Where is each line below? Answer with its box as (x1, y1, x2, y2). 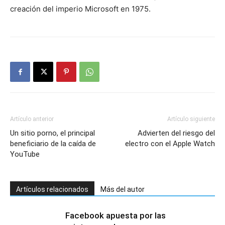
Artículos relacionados (16, 185, 88, 193)
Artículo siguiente (167, 116, 215, 123)
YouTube (10, 150, 40, 159)
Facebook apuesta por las (65, 210, 166, 220)
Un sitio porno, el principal (10, 129, 95, 138)
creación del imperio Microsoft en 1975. (10, 4, 151, 14)
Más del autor (100, 185, 145, 193)
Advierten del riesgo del (138, 129, 215, 138)
